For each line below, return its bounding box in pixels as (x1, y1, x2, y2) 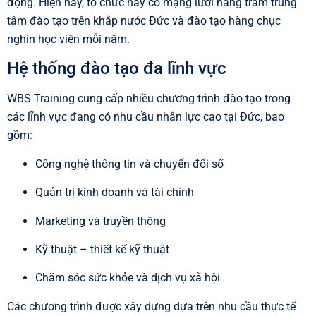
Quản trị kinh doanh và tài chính (35, 186, 194, 200)
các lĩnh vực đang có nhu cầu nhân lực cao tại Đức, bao (7, 110, 284, 124)
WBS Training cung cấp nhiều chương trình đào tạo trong (7, 92, 291, 106)
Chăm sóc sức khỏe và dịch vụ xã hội (35, 271, 220, 285)
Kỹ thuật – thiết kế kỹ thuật (35, 242, 169, 256)
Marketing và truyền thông (35, 214, 166, 228)
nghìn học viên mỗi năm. (7, 32, 130, 46)
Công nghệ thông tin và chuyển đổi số (35, 157, 224, 171)
